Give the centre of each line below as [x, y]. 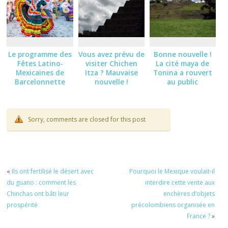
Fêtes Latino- [40, 64]
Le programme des [40, 55]
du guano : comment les [41, 182]
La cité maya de [183, 64]
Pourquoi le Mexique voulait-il [172, 171]
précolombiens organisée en [173, 205]
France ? [198, 216]
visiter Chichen [111, 64]
